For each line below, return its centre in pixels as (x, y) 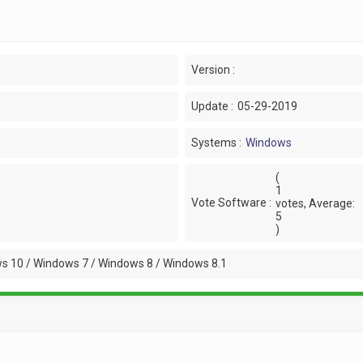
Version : (213, 69)
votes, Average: (315, 203)
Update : (212, 106)
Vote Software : (231, 203)
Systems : (216, 142)
